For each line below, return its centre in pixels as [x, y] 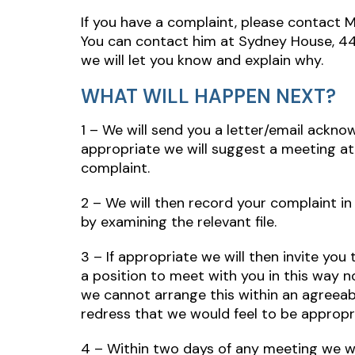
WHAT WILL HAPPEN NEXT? [208, 96]
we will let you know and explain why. [202, 60]
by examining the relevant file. [179, 222]
